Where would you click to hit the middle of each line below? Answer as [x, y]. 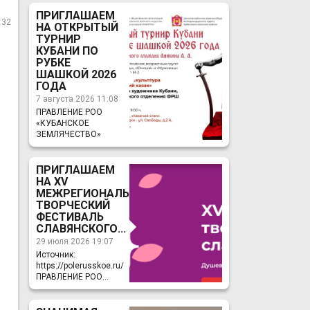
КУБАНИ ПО [67, 51]
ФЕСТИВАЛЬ [70, 217]
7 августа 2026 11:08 [77, 99]
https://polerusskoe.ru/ [80, 266]
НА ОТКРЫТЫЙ [77, 27]
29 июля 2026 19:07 [75, 241]
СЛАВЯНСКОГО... [81, 229]
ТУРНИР [59, 39]
